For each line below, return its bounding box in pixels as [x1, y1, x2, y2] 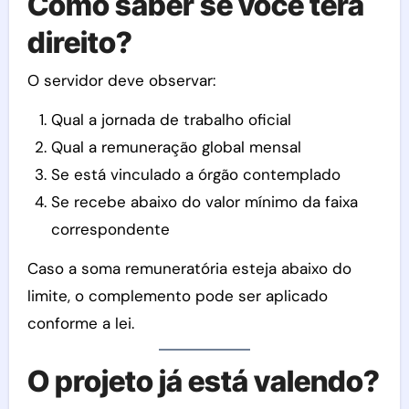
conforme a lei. [26, 313, 134, 334]
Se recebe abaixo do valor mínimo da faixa [50, 192, 358, 213]
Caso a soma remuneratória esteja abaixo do [26, 258, 351, 279]
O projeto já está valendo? [26, 363, 380, 400]
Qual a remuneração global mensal [50, 137, 301, 158]
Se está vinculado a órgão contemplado [50, 164, 341, 185]
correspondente [50, 219, 170, 240]
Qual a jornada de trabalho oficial [50, 110, 291, 131]
